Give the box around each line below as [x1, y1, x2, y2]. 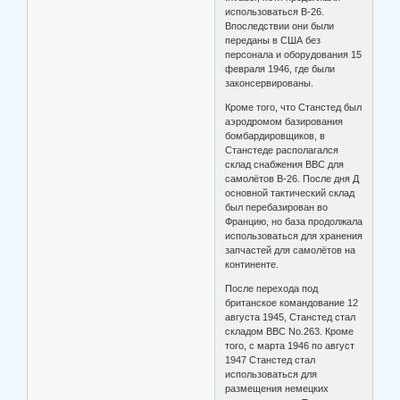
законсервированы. [225, 78, 314, 89]
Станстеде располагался [225, 145, 339, 156]
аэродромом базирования [225, 116, 344, 128]
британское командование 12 [225, 297, 359, 309]
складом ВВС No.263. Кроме [225, 326, 354, 337]
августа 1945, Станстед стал [225, 312, 356, 323]
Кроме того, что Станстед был [225, 102, 362, 113]
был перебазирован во [225, 202, 329, 213]
